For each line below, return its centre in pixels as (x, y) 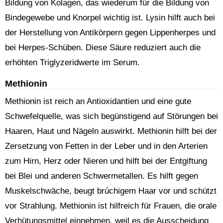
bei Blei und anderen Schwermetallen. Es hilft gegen (102, 176)
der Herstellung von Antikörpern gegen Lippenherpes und (110, 33)
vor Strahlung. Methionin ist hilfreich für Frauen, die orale (111, 206)
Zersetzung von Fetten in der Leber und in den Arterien (106, 146)
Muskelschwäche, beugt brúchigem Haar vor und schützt (111, 191)
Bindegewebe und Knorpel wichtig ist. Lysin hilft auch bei (110, 18)
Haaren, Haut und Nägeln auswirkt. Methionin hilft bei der (111, 131)
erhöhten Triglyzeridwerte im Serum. (72, 62)
